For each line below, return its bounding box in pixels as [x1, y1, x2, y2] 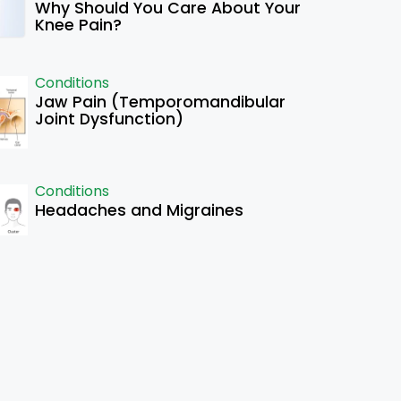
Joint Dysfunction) [34, 108, 183, 131]
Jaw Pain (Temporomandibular [34, 91, 286, 114]
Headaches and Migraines [34, 199, 243, 221]
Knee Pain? [34, 14, 122, 36]
